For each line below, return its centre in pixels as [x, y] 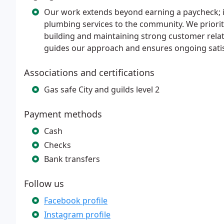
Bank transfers [72, 159]
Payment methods [63, 114]
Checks [57, 145]
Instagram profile [77, 214]
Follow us [44, 183]
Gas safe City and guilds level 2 [102, 89]
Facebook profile [76, 200]
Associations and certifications [89, 72]
